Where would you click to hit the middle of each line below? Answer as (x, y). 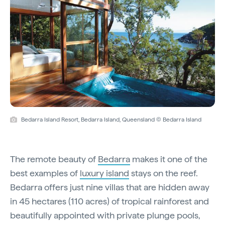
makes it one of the (169, 159)
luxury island (104, 173)
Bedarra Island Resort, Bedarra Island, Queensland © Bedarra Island (111, 120)
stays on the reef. (163, 173)
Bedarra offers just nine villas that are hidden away (110, 187)
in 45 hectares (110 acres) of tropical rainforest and (109, 201)
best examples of (45, 173)
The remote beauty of (54, 159)
